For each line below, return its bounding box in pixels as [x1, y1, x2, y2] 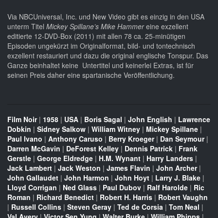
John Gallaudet [7, 173, 58, 183]
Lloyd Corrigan [7, 182, 57, 193]
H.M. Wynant [99, 153, 141, 163]
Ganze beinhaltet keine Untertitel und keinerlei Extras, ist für [7, 60, 194, 71]
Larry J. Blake [155, 173, 200, 183]
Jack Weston [58, 163, 101, 173]
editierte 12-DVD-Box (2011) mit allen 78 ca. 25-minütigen [7, 31, 185, 41]
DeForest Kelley [66, 144, 119, 154]
